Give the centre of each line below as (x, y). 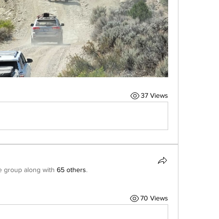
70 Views (154, 198)
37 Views (154, 96)
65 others (71, 169)
